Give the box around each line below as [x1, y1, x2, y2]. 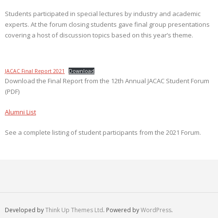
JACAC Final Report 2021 [5, 68, 65, 74]
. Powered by [103, 206, 141, 214]
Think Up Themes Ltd [45, 206, 103, 214]
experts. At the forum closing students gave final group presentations [5, 20, 210, 29]
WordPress [141, 206, 171, 214]
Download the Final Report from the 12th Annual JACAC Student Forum [5, 76, 209, 85]
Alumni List [5, 108, 36, 116]
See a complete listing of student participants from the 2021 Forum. [5, 128, 201, 137]
